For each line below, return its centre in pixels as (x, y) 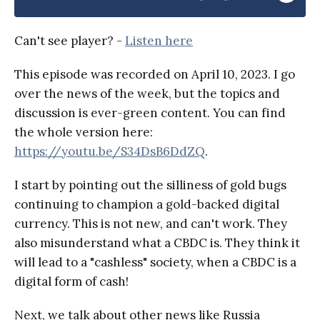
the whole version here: (84, 132)
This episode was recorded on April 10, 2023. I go (155, 75)
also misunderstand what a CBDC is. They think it (157, 243)
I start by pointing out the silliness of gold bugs (150, 185)
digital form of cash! (71, 282)
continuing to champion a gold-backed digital (147, 205)
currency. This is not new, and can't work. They (151, 224)
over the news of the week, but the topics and (147, 94)
